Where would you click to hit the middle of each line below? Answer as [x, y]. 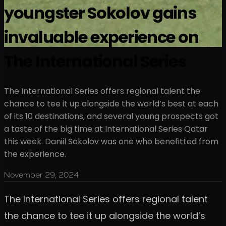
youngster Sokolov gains [100, 13]
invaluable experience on [101, 37]
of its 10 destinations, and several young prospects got [111, 116]
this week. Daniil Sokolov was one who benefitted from [111, 141]
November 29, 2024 [41, 175]
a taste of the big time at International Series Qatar [106, 129]
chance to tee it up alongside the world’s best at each [111, 103]
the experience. [35, 154]
